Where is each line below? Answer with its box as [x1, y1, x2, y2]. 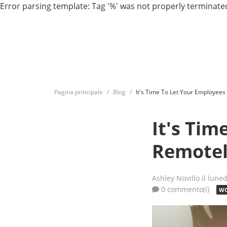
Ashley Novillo [152, 173, 202, 183]
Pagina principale [54, 88, 103, 96]
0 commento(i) [159, 184, 212, 194]
